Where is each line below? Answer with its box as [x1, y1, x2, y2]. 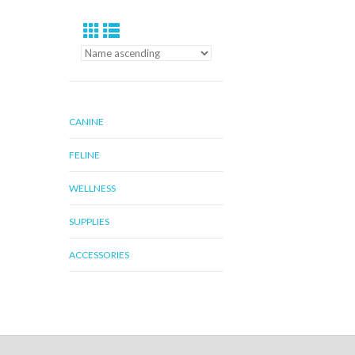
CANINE [69, 116, 104, 128]
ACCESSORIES [69, 249, 129, 261]
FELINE [69, 149, 100, 161]
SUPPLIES [69, 216, 109, 227]
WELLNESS [69, 182, 116, 194]
